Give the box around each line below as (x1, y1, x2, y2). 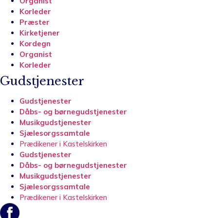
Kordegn (19, 38, 51, 48)
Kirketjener (19, 28, 60, 37)
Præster (19, 17, 50, 27)
